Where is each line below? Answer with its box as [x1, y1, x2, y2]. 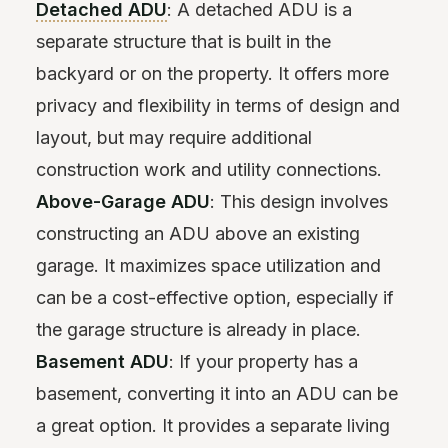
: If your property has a [169, 351, 358, 373]
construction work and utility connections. [36, 159, 382, 181]
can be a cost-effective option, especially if [36, 287, 394, 309]
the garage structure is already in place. [36, 319, 361, 341]
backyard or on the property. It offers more [36, 63, 389, 85]
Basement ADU [36, 351, 169, 373]
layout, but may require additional [36, 127, 312, 149]
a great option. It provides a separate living [36, 415, 390, 437]
